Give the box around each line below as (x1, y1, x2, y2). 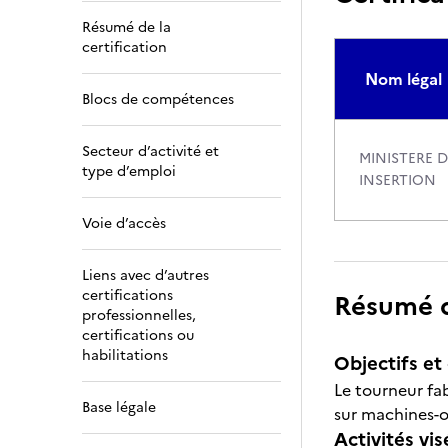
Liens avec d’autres (82, 265, 209, 286)
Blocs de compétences (82, 89, 234, 110)
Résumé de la (82, 17, 171, 38)
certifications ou (82, 325, 194, 346)
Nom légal (365, 67, 442, 91)
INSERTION (359, 170, 436, 191)
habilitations (82, 345, 168, 366)
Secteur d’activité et (82, 141, 219, 162)
